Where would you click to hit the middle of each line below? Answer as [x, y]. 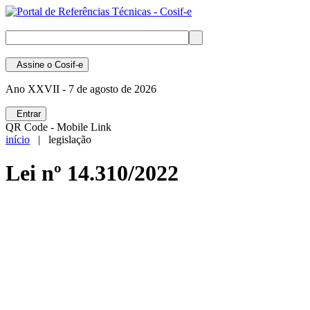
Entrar [26, 114]
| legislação [61, 139]
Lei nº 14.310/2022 [92, 173]
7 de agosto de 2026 [111, 89]
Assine [28, 65]
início [18, 139]
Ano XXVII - [36, 89]
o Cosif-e [64, 65]
